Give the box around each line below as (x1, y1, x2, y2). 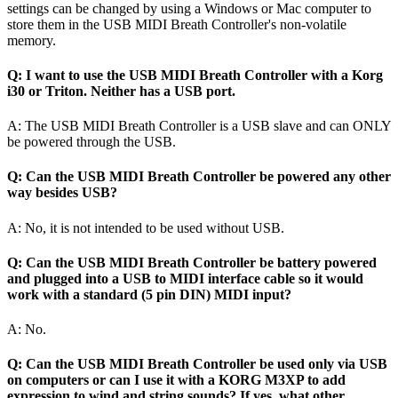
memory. (7, 32, 60, 48)
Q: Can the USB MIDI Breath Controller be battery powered (7, 254, 377, 270)
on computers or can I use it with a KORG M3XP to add (7, 372, 346, 388)
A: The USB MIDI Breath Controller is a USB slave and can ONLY (7, 118, 391, 134)
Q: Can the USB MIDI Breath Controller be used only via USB (7, 356, 387, 372)
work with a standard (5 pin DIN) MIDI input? (7, 286, 291, 302)
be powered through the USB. (7, 134, 179, 150)
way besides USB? (7, 185, 117, 201)
